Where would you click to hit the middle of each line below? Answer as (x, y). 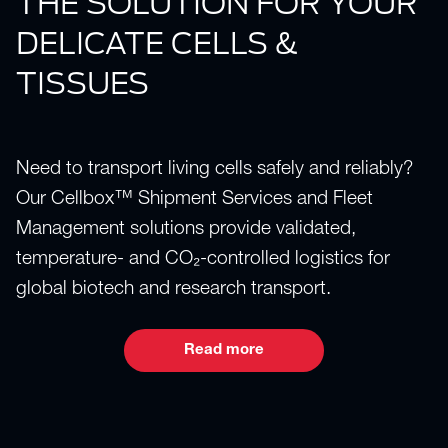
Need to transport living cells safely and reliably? (214, 170)
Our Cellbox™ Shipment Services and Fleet (194, 200)
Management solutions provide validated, (186, 230)
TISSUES (82, 82)
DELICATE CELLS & (157, 42)
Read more (224, 351)
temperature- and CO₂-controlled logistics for (203, 260)
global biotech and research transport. (173, 290)
